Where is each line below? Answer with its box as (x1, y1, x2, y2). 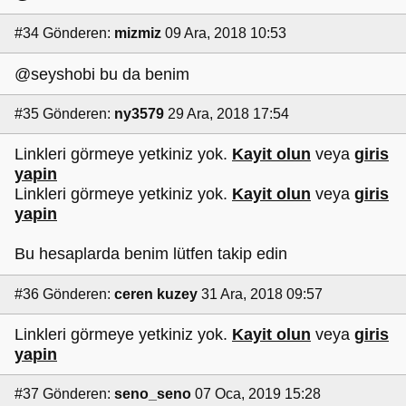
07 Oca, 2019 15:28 (195, 386, 321, 402)
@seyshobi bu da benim (14, 64, 189, 83)
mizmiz (114, 25, 161, 42)
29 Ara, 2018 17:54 (168, 105, 289, 121)
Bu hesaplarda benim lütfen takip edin (14, 245, 287, 264)
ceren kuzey (114, 285, 198, 302)
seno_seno (114, 386, 191, 402)
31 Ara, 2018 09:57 (201, 285, 323, 302)
